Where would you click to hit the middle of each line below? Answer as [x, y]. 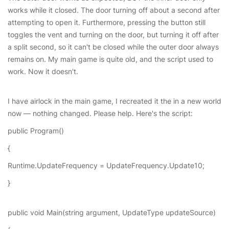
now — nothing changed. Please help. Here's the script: [100, 113]
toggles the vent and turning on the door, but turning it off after [113, 35]
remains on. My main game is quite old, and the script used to [110, 59]
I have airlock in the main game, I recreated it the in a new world [114, 101]
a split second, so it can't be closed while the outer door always [113, 47]
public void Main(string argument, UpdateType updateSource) [112, 212]
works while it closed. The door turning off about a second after [114, 10]
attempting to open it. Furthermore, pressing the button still [107, 22]
